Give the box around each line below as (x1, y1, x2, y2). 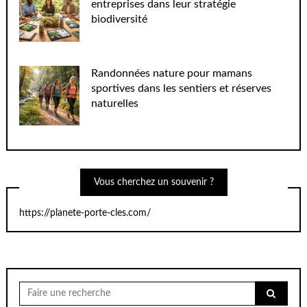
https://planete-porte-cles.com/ (19, 208, 151, 219)
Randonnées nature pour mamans (91, 67, 253, 79)
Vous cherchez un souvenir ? (93, 177, 214, 187)
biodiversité (91, 14, 148, 25)
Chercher (19, 281, 58, 291)
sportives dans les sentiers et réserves (91, 82, 272, 94)
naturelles (91, 97, 139, 109)
